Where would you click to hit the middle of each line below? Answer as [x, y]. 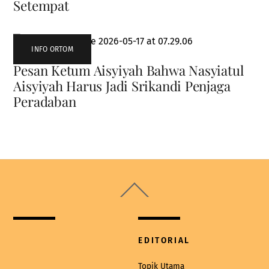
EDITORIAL [164, 240]
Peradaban [45, 101]
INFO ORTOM [52, 49]
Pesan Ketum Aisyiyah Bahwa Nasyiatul [128, 70]
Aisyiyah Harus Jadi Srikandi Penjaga [122, 86]
